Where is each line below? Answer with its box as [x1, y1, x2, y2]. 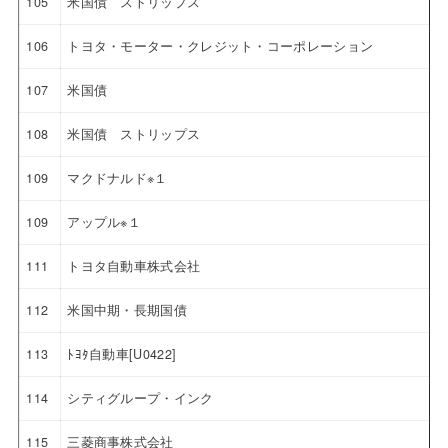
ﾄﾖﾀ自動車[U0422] [67, 344, 177, 363]
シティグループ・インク [67, 388, 214, 407]
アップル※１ [67, 212, 142, 231]
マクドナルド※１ [67, 168, 168, 187]
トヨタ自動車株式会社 [67, 256, 201, 275]
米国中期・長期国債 [67, 300, 187, 319]
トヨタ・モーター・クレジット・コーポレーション [67, 36, 374, 55]
